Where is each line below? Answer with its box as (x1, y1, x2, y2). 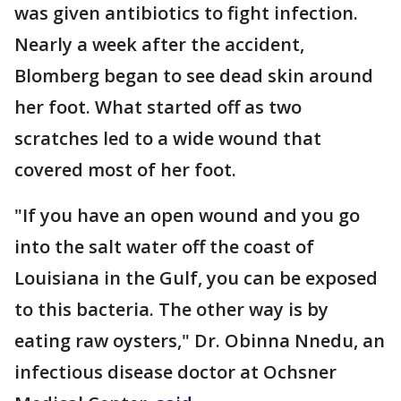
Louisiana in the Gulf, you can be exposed (14, 266, 378, 291)
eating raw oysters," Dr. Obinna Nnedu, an (14, 328, 385, 354)
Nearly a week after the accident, (14, 32, 304, 57)
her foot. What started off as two (14, 95, 302, 120)
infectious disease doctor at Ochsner (14, 360, 337, 385)
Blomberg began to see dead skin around (14, 64, 373, 89)
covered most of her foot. (14, 158, 236, 183)
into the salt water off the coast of (14, 235, 314, 260)
